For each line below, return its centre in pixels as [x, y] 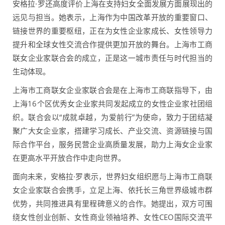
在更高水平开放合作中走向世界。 [69, 158]
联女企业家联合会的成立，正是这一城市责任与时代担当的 [113, 58]
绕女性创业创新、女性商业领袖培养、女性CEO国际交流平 [113, 217]
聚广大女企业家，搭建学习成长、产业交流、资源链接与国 [113, 131]
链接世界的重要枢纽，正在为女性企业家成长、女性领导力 [113, 31]
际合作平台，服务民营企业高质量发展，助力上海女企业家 [113, 144]
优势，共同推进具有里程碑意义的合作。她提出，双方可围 [113, 204]
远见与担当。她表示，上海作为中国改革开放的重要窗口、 [113, 17]
